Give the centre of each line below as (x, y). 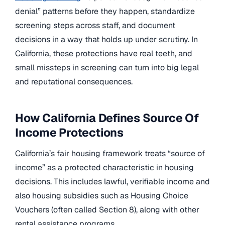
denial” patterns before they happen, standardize (105, 11)
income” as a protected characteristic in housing (104, 168)
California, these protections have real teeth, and (104, 53)
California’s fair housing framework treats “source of (110, 154)
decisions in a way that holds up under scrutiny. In (106, 39)
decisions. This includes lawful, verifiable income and (113, 182)
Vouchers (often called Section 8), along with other (107, 210)
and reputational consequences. (74, 82)
